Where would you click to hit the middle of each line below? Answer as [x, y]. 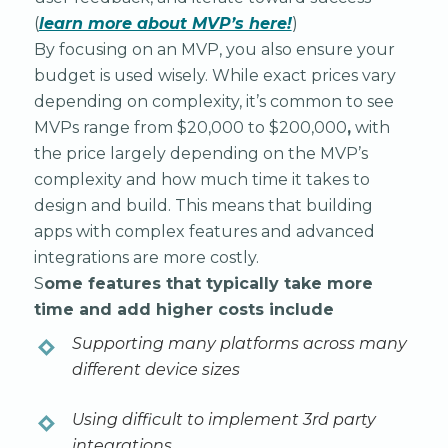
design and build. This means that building [203, 205]
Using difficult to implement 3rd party [223, 419]
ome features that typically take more [208, 283]
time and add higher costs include [183, 309]
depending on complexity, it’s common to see [213, 101]
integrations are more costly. [146, 257]
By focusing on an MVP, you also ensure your [214, 49]
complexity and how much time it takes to [201, 179]
